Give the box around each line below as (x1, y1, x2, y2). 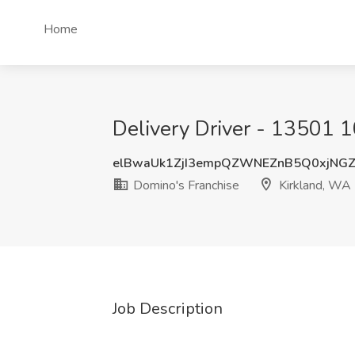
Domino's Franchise (130, 177, 239, 194)
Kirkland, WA (276, 177, 351, 194)
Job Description (113, 298, 223, 319)
